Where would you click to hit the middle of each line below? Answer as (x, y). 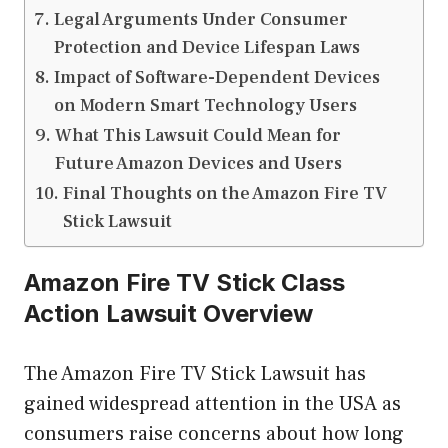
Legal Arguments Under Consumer (200, 20)
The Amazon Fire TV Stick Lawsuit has (195, 374)
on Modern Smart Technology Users (205, 106)
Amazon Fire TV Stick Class (184, 283)
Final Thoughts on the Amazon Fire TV (224, 194)
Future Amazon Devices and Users (198, 164)
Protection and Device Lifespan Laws (206, 48)
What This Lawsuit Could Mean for (197, 136)
